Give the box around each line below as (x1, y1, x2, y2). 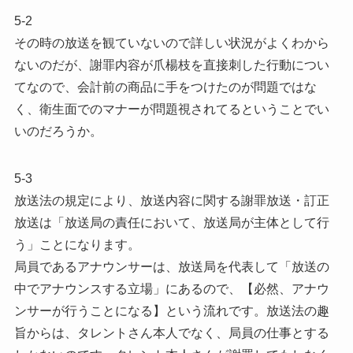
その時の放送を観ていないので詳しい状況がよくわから (13, 35, 329, 50)
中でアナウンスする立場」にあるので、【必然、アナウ (13, 281, 329, 295)
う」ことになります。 (13, 237, 140, 251)
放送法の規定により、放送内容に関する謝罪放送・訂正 (13, 193, 329, 207)
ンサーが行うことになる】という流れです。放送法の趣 (13, 303, 329, 318)
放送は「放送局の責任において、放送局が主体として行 (13, 215, 329, 229)
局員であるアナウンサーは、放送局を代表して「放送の (13, 259, 329, 273)
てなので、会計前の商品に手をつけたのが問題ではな (13, 80, 317, 94)
